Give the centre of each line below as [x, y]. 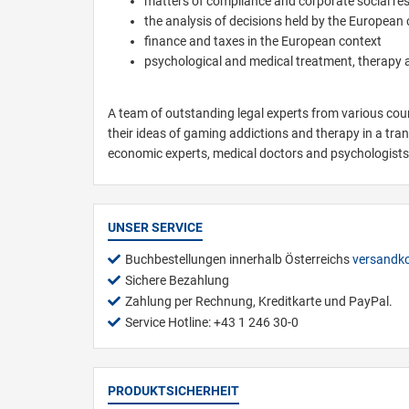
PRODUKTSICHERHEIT [173, 390]
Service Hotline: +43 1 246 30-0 [212, 322]
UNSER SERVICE [155, 227]
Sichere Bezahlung [177, 280]
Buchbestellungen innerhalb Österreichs [239, 259]
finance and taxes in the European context [263, 41]
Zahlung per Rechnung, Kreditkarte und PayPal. [259, 301]
